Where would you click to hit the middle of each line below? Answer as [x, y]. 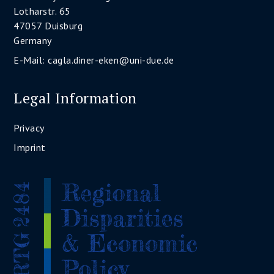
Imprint [30, 147]
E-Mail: [31, 60]
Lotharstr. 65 [42, 11]
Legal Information [75, 98]
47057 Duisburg [48, 26]
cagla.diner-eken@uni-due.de [111, 60]
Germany [33, 40]
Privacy [29, 128]
